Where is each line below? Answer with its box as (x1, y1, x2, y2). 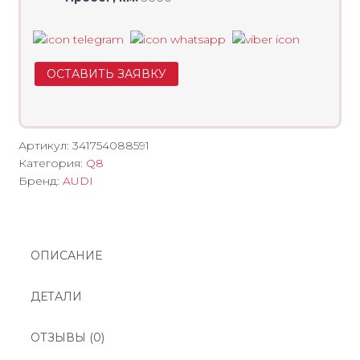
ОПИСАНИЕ (31, 248, 102, 263)
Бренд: (18, 174, 63, 188)
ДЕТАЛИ (31, 289, 82, 304)
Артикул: (18, 138, 72, 153)
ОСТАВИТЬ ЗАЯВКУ (47, 67, 166, 81)
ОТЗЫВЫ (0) (31, 330, 104, 345)
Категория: (18, 156, 86, 170)
